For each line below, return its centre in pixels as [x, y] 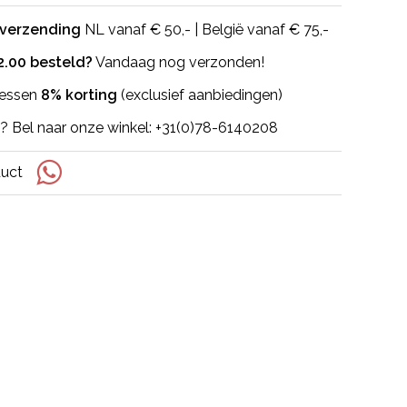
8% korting [79, 95]
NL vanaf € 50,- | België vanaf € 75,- [205, 30]
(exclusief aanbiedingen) [200, 95]
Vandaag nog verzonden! [179, 63]
